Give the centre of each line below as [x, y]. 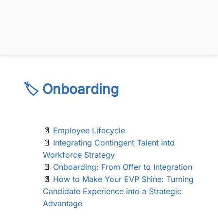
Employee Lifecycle [89, 130]
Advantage [63, 203]
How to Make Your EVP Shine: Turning [123, 179]
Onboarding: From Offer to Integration [123, 167]
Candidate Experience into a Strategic [112, 191]
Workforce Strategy [79, 155]
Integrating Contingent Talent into [114, 143]
